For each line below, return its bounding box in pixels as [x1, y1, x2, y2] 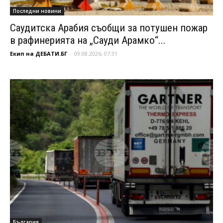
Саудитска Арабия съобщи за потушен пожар [10, 21, 208, 34]
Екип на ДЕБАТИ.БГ [10, 49, 67, 57]
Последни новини [13, 7, 61, 14]
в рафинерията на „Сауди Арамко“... [10, 34, 166, 46]
